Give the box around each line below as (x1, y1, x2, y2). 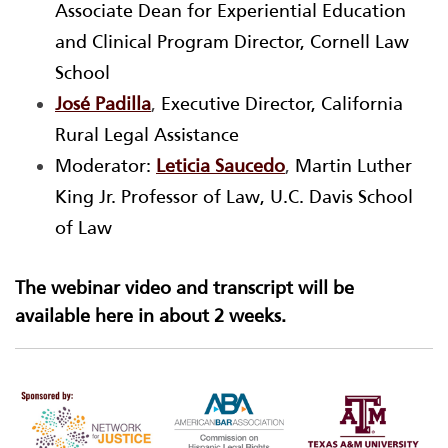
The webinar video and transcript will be (15, 277, 354, 300)
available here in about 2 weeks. (15, 305, 286, 328)
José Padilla (55, 93, 151, 116)
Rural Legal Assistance (55, 124, 239, 147)
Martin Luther (295, 155, 412, 178)
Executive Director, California (161, 93, 403, 116)
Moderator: (55, 155, 151, 178)
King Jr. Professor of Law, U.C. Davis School (55, 186, 413, 209)
